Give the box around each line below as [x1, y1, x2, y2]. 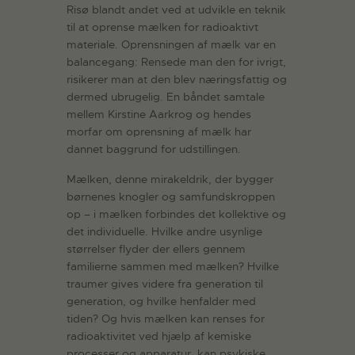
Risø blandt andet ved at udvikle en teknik [67, 2, 286, 17]
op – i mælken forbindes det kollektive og [67, 207, 286, 222]
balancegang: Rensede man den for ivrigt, [67, 54, 286, 69]
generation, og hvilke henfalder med [67, 294, 256, 309]
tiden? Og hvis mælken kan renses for [67, 311, 265, 326]
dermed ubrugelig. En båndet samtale [67, 89, 265, 104]
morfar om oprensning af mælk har [67, 124, 251, 139]
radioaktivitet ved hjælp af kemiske [67, 329, 251, 344]
